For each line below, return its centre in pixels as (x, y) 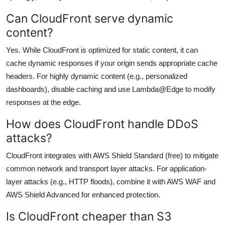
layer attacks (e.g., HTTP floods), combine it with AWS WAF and (111, 181)
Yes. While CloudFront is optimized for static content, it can (102, 50)
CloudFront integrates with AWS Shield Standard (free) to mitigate (112, 155)
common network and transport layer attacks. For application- (106, 168)
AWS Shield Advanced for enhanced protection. (83, 194)
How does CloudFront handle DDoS (102, 124)
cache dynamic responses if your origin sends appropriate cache (112, 63)
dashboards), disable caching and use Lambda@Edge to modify (111, 89)
